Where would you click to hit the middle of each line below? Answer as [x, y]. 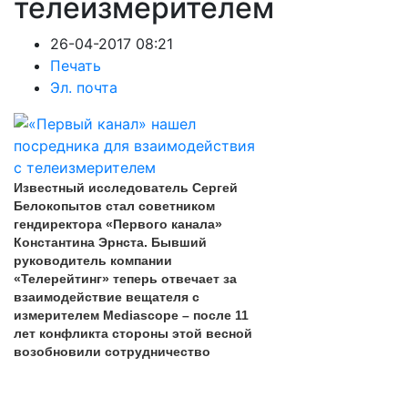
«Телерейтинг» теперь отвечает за [125, 279]
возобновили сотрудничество [112, 352]
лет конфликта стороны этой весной [133, 333]
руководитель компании [93, 260]
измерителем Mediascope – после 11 [131, 315]
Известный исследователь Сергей [126, 188]
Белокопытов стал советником [114, 206]
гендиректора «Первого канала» [118, 224]
